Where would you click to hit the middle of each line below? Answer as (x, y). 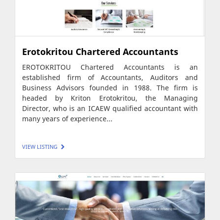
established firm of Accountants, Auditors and (110, 77)
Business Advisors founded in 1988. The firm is (110, 88)
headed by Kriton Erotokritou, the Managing (110, 98)
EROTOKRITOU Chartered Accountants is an (110, 67)
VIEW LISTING (40, 147)
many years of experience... (67, 119)
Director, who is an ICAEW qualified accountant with (110, 108)
